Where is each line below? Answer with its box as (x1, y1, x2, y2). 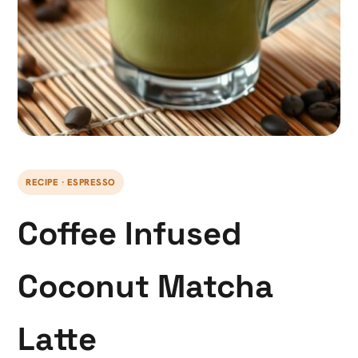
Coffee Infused (18, 213, 242, 254)
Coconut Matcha (18, 266, 273, 307)
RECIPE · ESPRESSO (26, 176, 116, 188)
